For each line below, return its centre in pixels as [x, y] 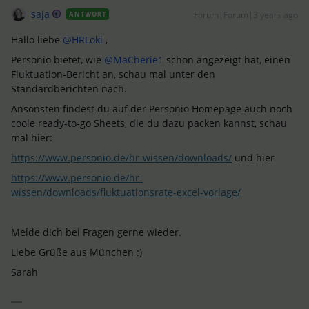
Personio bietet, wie [58, 60]
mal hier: [32, 138]
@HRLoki [83, 40]
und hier [255, 158]
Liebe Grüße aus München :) [77, 252]
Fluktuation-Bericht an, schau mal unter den [113, 74]
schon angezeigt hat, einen [227, 60]
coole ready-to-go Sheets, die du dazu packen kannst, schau [149, 123]
